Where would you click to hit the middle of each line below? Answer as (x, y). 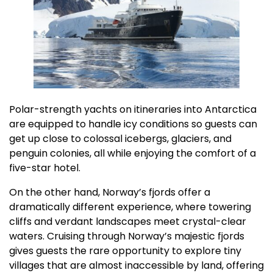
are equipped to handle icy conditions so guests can (133, 124)
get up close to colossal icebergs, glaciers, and (120, 138)
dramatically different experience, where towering (130, 207)
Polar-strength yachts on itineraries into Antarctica (133, 109)
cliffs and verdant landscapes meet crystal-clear (128, 221)
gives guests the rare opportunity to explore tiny (125, 250)
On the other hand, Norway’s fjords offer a (110, 192)
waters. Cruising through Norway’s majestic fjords (127, 236)
